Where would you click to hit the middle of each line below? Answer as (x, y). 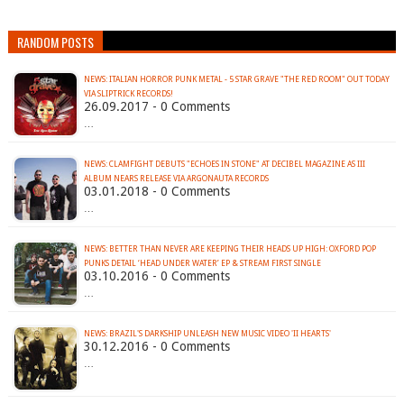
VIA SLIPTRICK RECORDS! (128, 94)
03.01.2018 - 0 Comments (156, 192)
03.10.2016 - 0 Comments (156, 276)
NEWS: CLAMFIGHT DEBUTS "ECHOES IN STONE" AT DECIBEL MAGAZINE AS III (224, 165)
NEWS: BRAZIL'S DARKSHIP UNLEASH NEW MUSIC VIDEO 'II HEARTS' (207, 334)
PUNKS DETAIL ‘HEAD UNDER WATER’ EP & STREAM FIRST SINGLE (202, 264)
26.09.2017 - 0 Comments (156, 107)
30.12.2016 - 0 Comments (156, 347)
